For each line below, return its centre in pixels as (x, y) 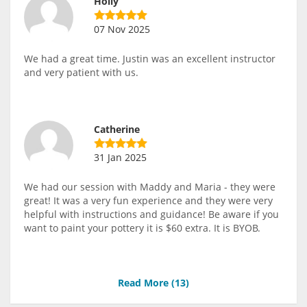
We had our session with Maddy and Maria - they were (150, 187)
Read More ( (146, 283)
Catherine (117, 130)
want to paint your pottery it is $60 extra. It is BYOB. (142, 228)
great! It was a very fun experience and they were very (148, 201)
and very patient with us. (81, 73)
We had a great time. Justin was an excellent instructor (150, 59)
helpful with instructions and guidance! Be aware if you (151, 214)
